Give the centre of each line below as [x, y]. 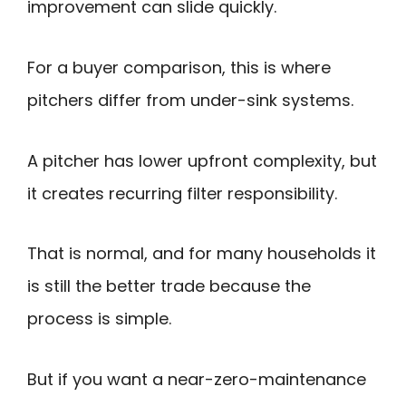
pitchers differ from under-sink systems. [190, 100]
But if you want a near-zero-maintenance [197, 379]
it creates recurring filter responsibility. [182, 193]
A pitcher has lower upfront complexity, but [202, 160]
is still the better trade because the [169, 286]
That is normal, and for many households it [202, 254]
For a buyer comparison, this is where [179, 67]
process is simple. [99, 319]
